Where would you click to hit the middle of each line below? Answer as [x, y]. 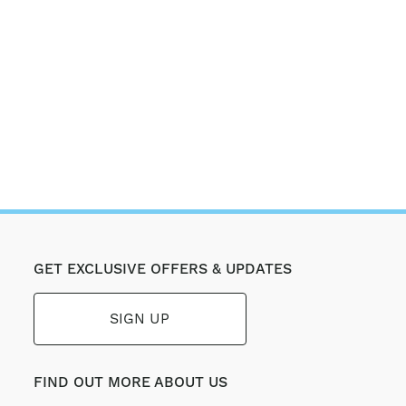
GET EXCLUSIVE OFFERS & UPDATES [162, 269]
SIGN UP [140, 319]
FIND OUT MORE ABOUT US [130, 382]
